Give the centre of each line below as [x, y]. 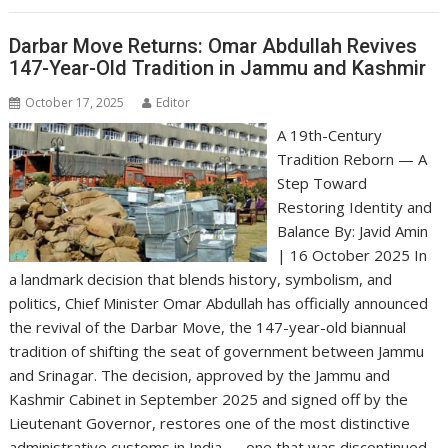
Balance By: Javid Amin [352, 231]
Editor [173, 102]
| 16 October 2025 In [351, 255]
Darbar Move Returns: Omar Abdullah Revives [213, 46]
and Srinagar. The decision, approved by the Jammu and [200, 375]
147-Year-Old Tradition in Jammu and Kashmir [218, 68]
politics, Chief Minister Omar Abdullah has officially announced [219, 303]
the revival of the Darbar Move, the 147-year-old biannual [208, 327]
